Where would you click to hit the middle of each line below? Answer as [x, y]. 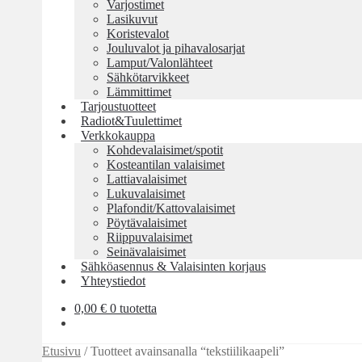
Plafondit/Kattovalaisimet [171, 208]
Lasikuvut [132, 19]
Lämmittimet [139, 92]
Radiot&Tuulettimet [131, 121]
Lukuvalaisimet [146, 194]
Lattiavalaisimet [147, 179]
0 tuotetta [133, 308]
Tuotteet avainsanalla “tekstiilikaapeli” [187, 351]
